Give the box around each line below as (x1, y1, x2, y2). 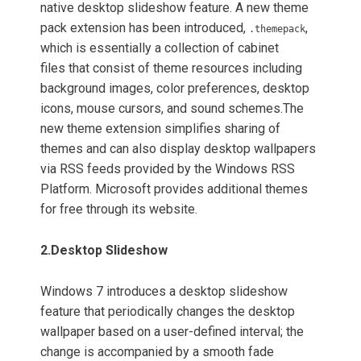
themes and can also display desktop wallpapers (40, 141, 316, 157)
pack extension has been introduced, (40, 20, 249, 36)
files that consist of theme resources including (40, 60, 302, 77)
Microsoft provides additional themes (92, 181, 308, 197)
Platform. (40, 181, 92, 197)
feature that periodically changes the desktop (40, 304, 295, 320)
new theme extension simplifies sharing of (40, 121, 280, 137)
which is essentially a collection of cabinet (40, 40, 279, 56)
